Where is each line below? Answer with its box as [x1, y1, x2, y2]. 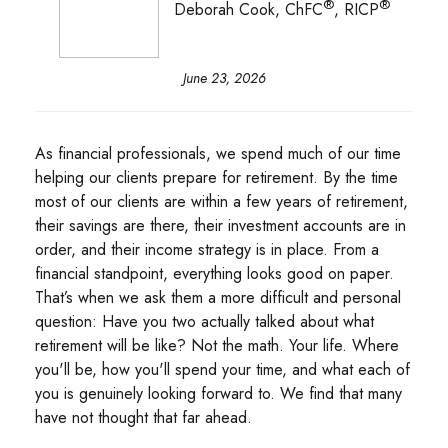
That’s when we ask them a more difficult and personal [35, 285, 401, 309]
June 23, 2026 [182, 67, 266, 88]
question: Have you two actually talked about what [35, 309, 374, 333]
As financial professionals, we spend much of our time [35, 141, 401, 165]
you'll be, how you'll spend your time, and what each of [35, 357, 410, 381]
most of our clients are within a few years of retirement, [35, 189, 408, 213]
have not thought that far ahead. [35, 405, 262, 429]
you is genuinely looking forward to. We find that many [35, 381, 402, 405]
